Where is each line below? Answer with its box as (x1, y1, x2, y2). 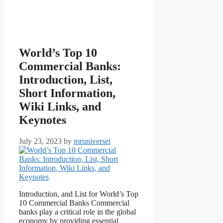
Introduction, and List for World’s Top (19, 190, 138, 199)
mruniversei (74, 137, 111, 146)
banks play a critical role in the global (19, 208, 136, 217)
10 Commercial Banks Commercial (19, 199, 129, 208)
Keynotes (19, 113, 66, 127)
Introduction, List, (19, 73, 112, 87)
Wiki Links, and (19, 100, 101, 113)
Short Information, (19, 87, 115, 100)
